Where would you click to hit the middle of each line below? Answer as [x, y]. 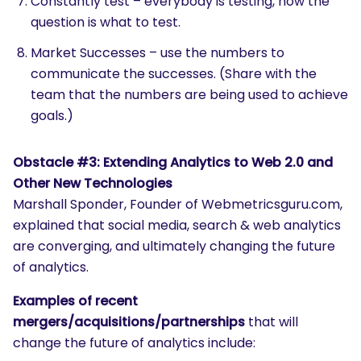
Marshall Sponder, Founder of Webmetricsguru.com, [178, 204]
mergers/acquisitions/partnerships [129, 322]
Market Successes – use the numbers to [158, 53]
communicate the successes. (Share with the [174, 74]
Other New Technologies [93, 183]
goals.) [52, 116]
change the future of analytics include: [134, 343]
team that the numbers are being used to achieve [189, 95]
